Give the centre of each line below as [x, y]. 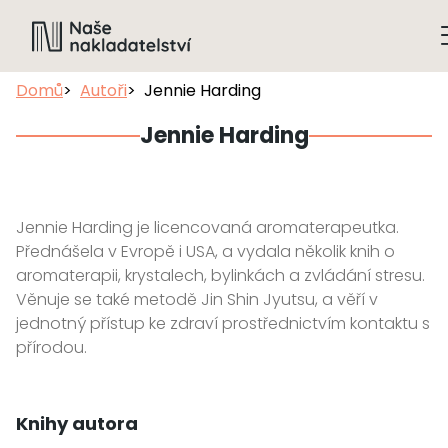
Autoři [103, 90]
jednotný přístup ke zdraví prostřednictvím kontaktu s [223, 324]
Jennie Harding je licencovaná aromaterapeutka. [207, 228]
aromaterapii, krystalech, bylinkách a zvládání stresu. [220, 276]
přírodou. [51, 348]
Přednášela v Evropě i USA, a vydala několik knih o [205, 252]
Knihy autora [77, 424]
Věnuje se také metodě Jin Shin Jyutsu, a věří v [197, 300]
